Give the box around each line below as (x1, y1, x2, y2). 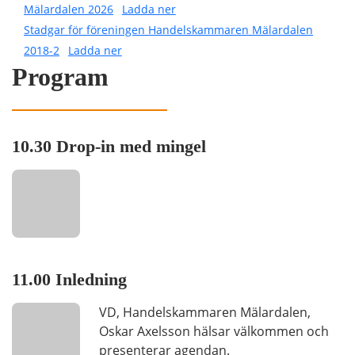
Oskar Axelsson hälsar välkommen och (99, 323, 329, 340)
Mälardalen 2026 (24, 2, 113, 17)
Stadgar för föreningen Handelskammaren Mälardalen (24, 22, 313, 37)
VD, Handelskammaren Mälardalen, (99, 303, 311, 321)
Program (12, 63, 109, 91)
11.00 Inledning (12, 269, 127, 289)
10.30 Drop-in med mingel (12, 136, 206, 156)
